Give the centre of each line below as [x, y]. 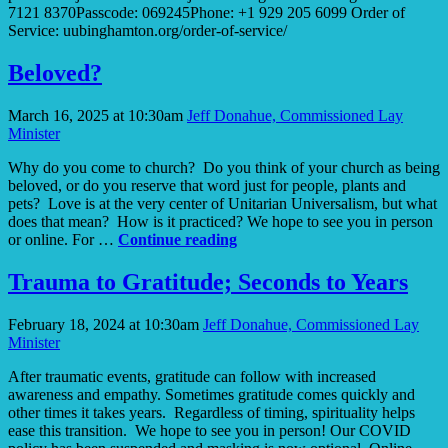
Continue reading [177, 240]
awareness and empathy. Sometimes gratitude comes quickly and [211, 394]
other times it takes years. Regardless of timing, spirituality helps [211, 412]
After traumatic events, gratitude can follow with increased [192, 376]
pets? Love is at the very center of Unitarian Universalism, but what [222, 204]
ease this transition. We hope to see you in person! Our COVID [209, 430]
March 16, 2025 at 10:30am [95, 116]
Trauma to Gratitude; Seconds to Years [208, 282]
